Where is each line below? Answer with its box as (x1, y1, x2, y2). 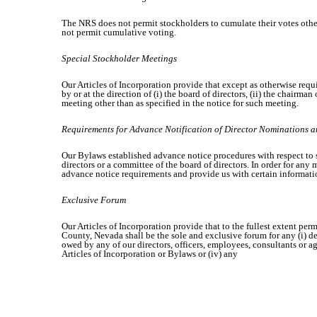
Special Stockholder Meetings (62, 53, 177, 64)
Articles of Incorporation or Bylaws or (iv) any (62, 248, 238, 259)
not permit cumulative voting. (62, 27, 176, 38)
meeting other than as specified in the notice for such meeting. (62, 98, 299, 108)
